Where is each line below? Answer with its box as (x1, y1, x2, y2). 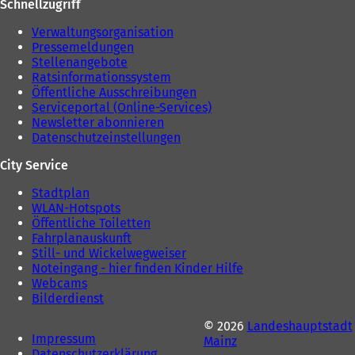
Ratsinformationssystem (32, 70, 171, 86)
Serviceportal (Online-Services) (32, 100, 212, 116)
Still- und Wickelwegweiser (32, 246, 186, 261)
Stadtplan (32, 185, 90, 201)
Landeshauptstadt (246, 319, 353, 334)
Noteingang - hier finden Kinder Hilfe (32, 261, 243, 277)
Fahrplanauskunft (32, 231, 132, 246)
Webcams (32, 276, 87, 292)
